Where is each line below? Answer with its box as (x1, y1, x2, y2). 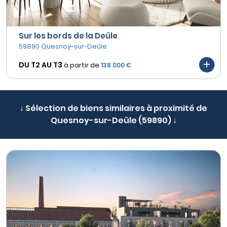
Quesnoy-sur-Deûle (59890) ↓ (50, 115, 177, 127)
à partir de (64, 60, 99, 70)
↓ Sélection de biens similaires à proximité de (20, 102, 207, 115)
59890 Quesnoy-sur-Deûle (19, 42, 107, 52)
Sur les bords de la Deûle (19, 30, 118, 42)
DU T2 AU (19, 59, 52, 70)
